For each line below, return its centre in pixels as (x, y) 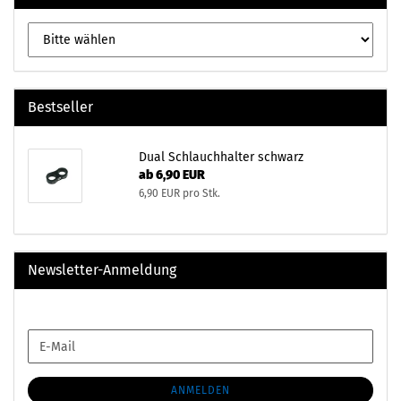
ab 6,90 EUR (171, 175)
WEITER (48, 337)
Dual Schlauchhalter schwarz (221, 157)
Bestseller (60, 107)
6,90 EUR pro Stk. (179, 193)
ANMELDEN (200, 390)
